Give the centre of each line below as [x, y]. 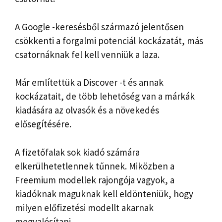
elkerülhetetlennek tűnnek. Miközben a [95, 166]
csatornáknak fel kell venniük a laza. [87, 54]
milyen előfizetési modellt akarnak [84, 207]
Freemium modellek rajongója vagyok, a [95, 180]
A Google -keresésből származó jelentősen [99, 27]
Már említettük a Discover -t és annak [89, 83]
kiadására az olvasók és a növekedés [87, 110]
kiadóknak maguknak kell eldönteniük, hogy [104, 194]
